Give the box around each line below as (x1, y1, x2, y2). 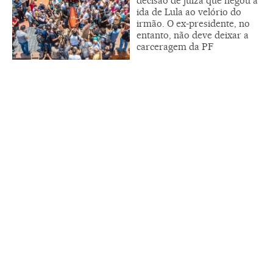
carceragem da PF (136, 40, 213, 52)
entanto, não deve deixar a (136, 29, 249, 41)
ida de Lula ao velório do (136, 5, 241, 18)
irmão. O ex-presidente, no (136, 17, 250, 29)
